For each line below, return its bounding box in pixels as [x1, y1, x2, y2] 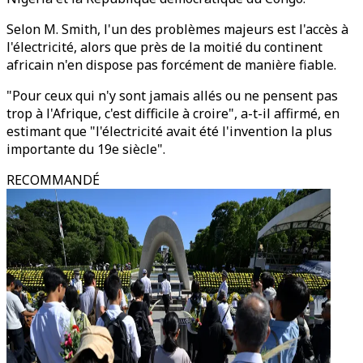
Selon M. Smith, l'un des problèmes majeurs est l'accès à [6, 20, 348, 38]
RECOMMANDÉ [6, 171, 100, 189]
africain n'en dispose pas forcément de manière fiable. [6, 56, 336, 74]
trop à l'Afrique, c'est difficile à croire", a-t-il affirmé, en [6, 105, 340, 122]
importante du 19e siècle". [6, 140, 165, 158]
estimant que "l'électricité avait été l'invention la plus [6, 122, 332, 140]
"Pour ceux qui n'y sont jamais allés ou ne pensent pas [6, 87, 338, 105]
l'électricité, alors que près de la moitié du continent [6, 38, 322, 56]
